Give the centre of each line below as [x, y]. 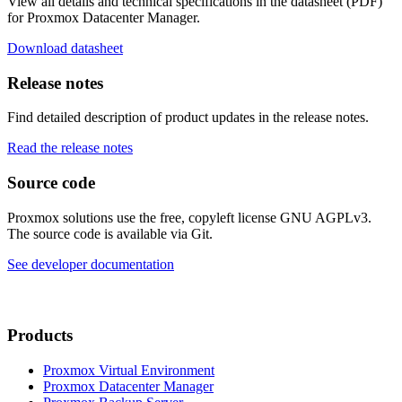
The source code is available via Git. [110, 233]
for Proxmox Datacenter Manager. [104, 17]
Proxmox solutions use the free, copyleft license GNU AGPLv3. [189, 217]
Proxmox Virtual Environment [129, 370]
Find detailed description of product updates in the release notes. [188, 118]
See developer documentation [91, 264]
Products [40, 336]
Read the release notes [70, 148]
